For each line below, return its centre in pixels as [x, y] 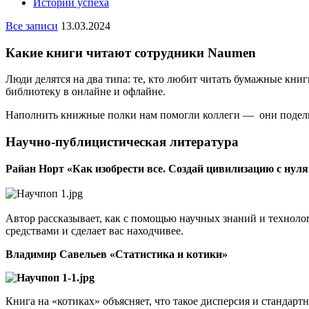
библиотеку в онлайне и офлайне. [86, 92]
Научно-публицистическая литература [122, 142]
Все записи [32, 26]
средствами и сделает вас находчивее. [94, 230]
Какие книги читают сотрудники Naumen [131, 52]
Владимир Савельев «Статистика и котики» [117, 254]
